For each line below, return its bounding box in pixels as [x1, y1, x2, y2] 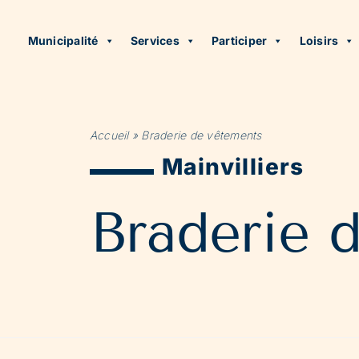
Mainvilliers [162, 153, 305, 180]
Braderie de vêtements [141, 128, 262, 142]
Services [130, 34, 179, 47]
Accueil [90, 128, 129, 142]
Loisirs [299, 34, 339, 47]
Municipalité [27, 34, 99, 47]
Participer [212, 34, 268, 47]
